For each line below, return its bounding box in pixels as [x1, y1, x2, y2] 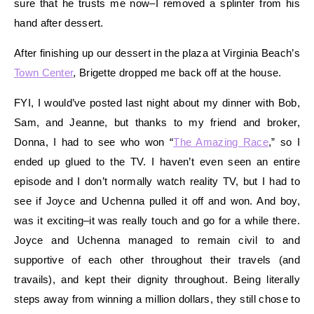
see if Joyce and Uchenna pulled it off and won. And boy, [14, 194, 300, 207]
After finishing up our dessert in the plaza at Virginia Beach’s [14, 46, 300, 59]
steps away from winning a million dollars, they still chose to [14, 292, 300, 305]
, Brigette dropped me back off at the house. [73, 66, 282, 78]
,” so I [268, 135, 300, 148]
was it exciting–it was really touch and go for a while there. [14, 214, 300, 226]
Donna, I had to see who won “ [14, 135, 174, 148]
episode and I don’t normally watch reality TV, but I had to [14, 175, 300, 187]
